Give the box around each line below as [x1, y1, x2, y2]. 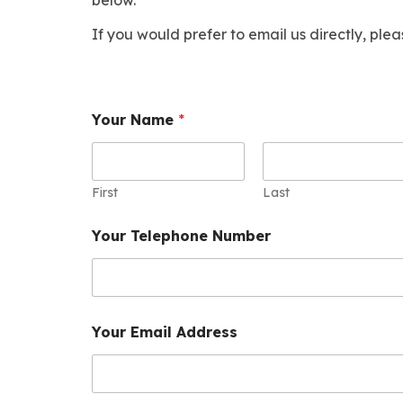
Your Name [92, 110, 178, 129]
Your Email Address [92, 322, 237, 341]
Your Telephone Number [92, 226, 271, 245]
